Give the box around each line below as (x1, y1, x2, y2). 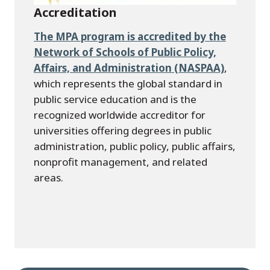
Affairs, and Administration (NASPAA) (34, 61, 224, 75)
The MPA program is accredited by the (34, 30, 226, 44)
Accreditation (34, 4, 117, 21)
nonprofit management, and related (34, 155, 207, 169)
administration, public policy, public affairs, (34, 139, 236, 154)
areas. (34, 171, 63, 185)
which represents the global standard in (34, 77, 222, 91)
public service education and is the (34, 92, 196, 107)
